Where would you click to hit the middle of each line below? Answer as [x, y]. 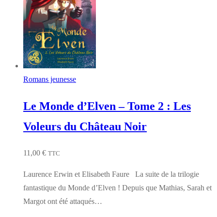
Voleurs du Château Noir [85, 126]
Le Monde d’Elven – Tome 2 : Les [107, 106]
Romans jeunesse [50, 79]
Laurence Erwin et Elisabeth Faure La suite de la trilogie [111, 174]
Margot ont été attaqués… [63, 201]
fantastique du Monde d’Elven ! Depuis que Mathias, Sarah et [117, 187]
